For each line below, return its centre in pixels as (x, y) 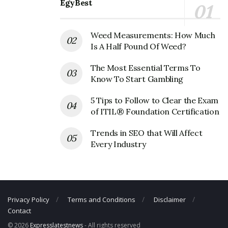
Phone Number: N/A (64, 19)
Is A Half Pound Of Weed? (138, 47)
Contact (19, 211)
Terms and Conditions (102, 200)
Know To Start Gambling (137, 79)
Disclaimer (170, 200)
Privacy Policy (28, 200)
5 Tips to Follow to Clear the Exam (155, 101)
